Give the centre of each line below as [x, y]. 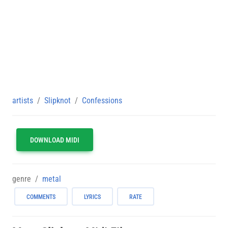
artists [23, 100]
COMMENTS [41, 197]
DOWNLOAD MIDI [55, 140]
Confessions [102, 100]
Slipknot [58, 100]
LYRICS [92, 197]
